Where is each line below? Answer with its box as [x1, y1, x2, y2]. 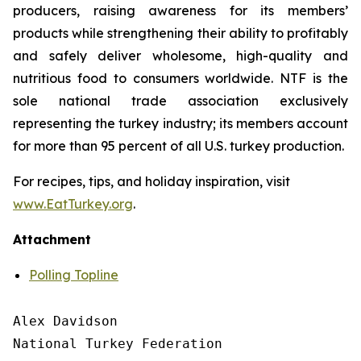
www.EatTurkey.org [13, 196, 133, 212]
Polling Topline [29, 267, 118, 283]
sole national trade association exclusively [13, 93, 348, 109]
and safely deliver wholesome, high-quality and [13, 48, 348, 64]
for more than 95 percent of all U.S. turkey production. [13, 138, 344, 154]
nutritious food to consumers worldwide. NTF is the [13, 70, 348, 86]
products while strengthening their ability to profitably [13, 25, 348, 41]
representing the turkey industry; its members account [13, 115, 348, 131]
